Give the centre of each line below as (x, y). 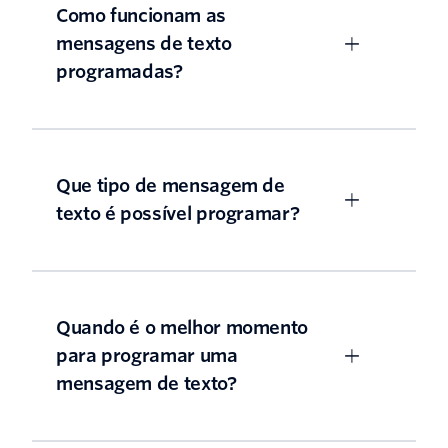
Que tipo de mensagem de (170, 185)
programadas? (119, 71)
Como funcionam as (141, 15)
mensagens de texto (144, 43)
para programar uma (147, 355)
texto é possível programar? (178, 213)
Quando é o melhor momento (182, 327)
